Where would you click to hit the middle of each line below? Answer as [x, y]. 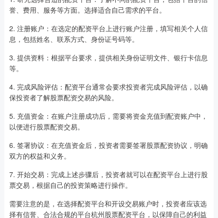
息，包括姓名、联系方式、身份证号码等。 [74, 39]
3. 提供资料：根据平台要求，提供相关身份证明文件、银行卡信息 [108, 58]
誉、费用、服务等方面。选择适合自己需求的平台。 [87, 10]
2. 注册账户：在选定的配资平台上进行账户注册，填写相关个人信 [108, 28]
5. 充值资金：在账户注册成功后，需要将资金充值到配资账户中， [108, 116]
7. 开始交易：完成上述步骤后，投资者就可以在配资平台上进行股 [108, 174]
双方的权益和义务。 [40, 156]
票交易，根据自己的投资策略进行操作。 [70, 185]
